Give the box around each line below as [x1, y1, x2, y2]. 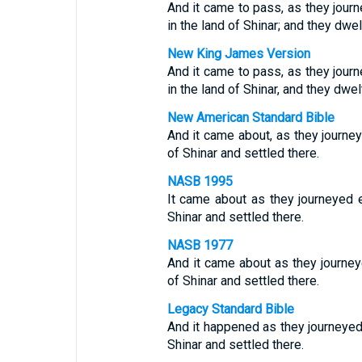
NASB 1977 [166, 238, 233, 253]
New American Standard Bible [166, 110, 335, 125]
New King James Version [166, 46, 310, 61]
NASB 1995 [166, 174, 233, 189]
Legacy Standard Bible [166, 301, 294, 317]
